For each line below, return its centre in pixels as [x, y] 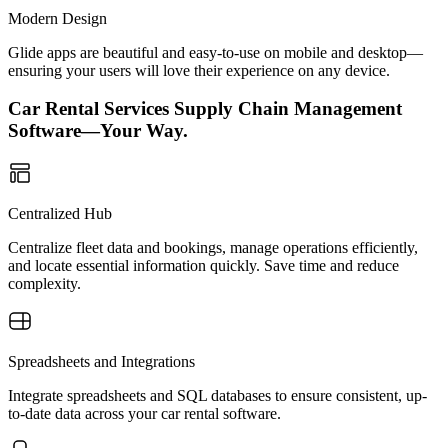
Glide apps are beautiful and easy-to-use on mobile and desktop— [215, 52]
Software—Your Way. [98, 131]
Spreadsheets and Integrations [101, 361]
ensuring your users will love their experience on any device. [199, 70]
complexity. [44, 283]
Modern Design [57, 18]
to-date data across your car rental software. [144, 413]
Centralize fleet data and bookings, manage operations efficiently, [213, 247]
